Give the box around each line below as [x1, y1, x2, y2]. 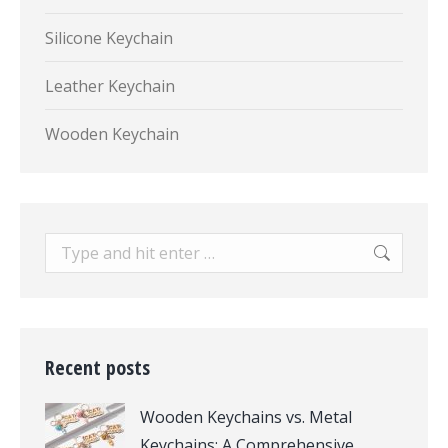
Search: [44, 235, 98, 258]
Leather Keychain [45, 75, 175, 98]
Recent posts [45, 354, 150, 382]
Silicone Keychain [45, 27, 173, 50]
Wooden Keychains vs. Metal [140, 406, 352, 429]
